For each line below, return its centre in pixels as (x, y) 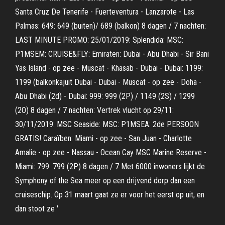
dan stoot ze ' (37, 209)
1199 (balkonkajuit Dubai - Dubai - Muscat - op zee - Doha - (108, 82)
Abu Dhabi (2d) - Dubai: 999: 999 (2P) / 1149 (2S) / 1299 (105, 96)
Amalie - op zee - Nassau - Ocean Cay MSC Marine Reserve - (111, 152)
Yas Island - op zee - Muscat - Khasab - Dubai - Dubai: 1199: (109, 68)
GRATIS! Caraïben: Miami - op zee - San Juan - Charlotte (103, 138)
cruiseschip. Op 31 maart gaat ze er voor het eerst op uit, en (110, 195)
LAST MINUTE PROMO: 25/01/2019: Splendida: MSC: (99, 40)
